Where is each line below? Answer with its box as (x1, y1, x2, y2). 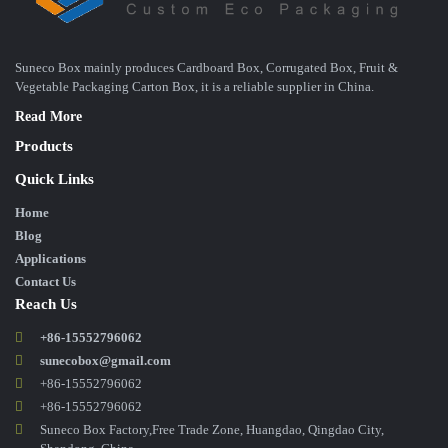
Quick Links (15, 171, 94, 188)
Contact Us (15, 274, 76, 290)
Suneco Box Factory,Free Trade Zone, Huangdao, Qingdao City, (40, 422, 384, 438)
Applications (15, 251, 86, 267)
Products (15, 138, 73, 155)
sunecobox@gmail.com (40, 353, 171, 369)
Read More (15, 109, 82, 125)
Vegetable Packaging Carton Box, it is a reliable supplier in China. (15, 79, 374, 95)
